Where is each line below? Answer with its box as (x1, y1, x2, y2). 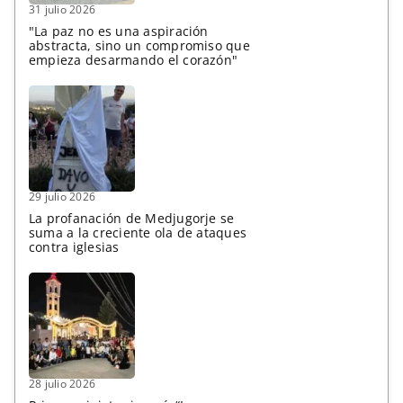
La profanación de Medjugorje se (28, 210, 235, 228)
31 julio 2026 (28, 2, 96, 18)
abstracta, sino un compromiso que (28, 37, 250, 55)
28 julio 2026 (28, 376, 96, 392)
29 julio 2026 (28, 189, 96, 205)
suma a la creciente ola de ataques (28, 224, 247, 242)
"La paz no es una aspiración (28, 22, 209, 40)
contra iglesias (28, 238, 120, 256)
